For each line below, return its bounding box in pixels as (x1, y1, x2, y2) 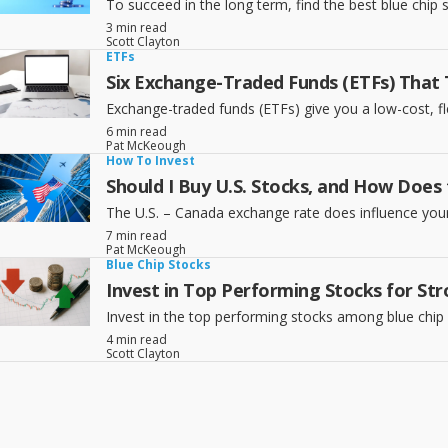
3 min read (106, 19, 167, 36)
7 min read (106, 227, 167, 244)
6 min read (106, 123, 167, 140)
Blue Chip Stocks (106, 256, 211, 273)
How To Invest (106, 152, 195, 169)
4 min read (106, 331, 167, 348)
